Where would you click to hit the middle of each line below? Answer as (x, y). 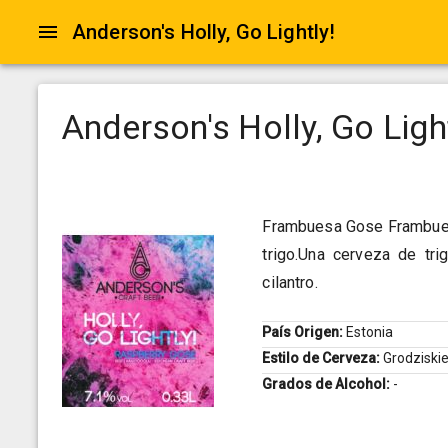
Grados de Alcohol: (328, 384)
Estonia (370, 332)
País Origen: (304, 332)
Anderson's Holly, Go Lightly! (204, 32)
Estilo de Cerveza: (323, 358)
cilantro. (290, 283)
